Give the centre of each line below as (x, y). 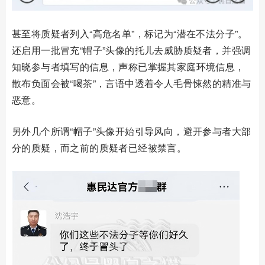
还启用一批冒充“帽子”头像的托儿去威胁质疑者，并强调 (132, 50)
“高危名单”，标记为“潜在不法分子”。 (169, 33)
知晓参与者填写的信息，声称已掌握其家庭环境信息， (128, 66)
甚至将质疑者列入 (51, 33)
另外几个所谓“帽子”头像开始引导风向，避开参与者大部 (132, 131)
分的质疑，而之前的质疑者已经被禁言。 (99, 147)
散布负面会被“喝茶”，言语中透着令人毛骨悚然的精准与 (132, 83)
